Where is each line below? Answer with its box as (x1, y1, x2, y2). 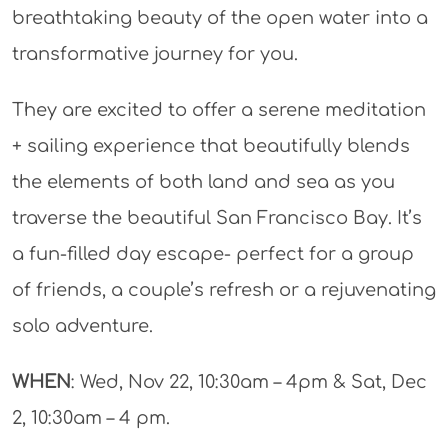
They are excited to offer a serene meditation (11, 100, 426, 121)
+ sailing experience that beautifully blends (11, 136, 410, 157)
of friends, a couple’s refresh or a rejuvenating (11, 280, 436, 301)
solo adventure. (11, 316, 153, 337)
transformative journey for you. (11, 44, 298, 65)
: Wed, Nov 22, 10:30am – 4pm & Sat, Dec (70, 372, 427, 393)
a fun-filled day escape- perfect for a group (11, 244, 414, 265)
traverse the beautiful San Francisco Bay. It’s (11, 208, 422, 229)
